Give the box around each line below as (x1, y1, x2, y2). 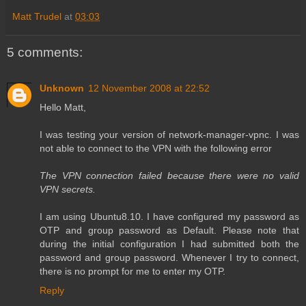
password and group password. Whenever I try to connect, (40, 251, 299, 263)
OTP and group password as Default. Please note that (40, 224, 299, 236)
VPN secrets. (40, 183, 96, 195)
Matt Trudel (12, 11, 61, 23)
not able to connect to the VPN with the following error (40, 142, 272, 154)
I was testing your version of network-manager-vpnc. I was (40, 128, 299, 140)
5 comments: (7, 45, 83, 60)
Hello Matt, (40, 101, 86, 113)
